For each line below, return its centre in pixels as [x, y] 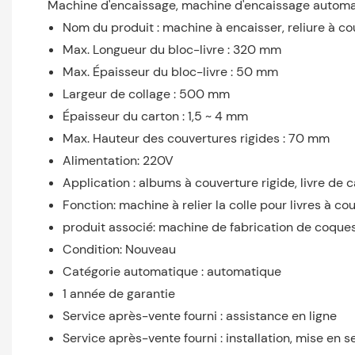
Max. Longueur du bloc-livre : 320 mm [172, 50]
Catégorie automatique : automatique [172, 272]
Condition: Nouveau [120, 250]
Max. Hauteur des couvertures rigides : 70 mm [197, 139]
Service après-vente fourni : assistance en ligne [200, 316]
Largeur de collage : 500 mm [147, 94]
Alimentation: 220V [118, 161]
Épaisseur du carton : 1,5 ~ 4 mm [156, 116]
